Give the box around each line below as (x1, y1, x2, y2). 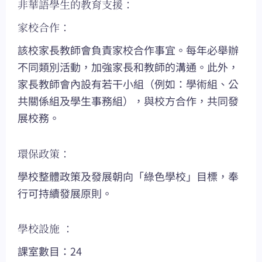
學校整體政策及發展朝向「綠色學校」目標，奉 (18, 168, 239, 184)
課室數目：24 (18, 243, 82, 259)
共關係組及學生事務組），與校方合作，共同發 (18, 93, 239, 109)
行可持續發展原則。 (18, 185, 112, 201)
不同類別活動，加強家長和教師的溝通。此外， (18, 59, 239, 75)
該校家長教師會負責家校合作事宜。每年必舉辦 (18, 42, 239, 58)
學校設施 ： (18, 220, 73, 236)
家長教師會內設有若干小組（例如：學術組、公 (18, 76, 239, 92)
